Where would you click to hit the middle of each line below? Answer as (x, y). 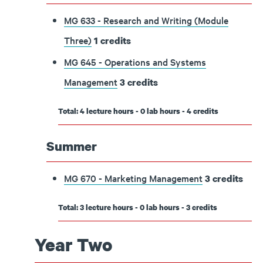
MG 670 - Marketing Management (133, 178)
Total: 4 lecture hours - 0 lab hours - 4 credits (138, 111)
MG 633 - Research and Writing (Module (146, 20)
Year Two (73, 245)
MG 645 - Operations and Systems (135, 62)
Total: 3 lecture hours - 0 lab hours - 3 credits (138, 207)
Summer (72, 146)
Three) (78, 40)
